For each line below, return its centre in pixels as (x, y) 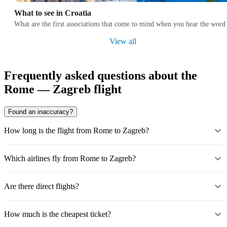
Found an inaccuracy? (41, 111)
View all (123, 42)
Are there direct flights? (42, 186)
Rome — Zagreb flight (63, 89)
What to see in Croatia (53, 13)
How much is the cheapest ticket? (58, 214)
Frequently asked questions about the (101, 75)
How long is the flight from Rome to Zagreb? (77, 130)
